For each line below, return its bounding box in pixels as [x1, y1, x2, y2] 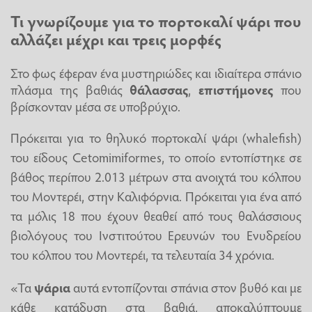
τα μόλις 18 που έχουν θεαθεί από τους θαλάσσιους [10, 205, 302, 224]
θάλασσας [130, 79, 189, 98]
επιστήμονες [198, 79, 274, 98]
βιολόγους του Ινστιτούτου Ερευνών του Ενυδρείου [10, 225, 302, 244]
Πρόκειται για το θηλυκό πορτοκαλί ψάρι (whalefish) [10, 127, 302, 146]
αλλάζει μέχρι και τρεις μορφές [10, 29, 221, 50]
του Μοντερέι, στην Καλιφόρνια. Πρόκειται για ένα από [10, 186, 302, 205]
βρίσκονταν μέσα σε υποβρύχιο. [10, 96, 180, 115]
